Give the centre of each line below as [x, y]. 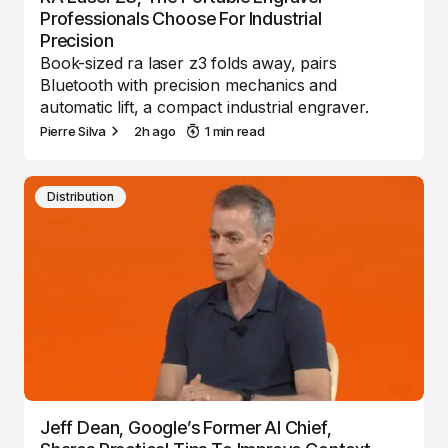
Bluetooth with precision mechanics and [188, 85]
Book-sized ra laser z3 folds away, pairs [188, 63]
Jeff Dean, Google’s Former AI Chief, [186, 427]
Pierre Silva [73, 131]
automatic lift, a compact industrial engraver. [204, 107]
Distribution [80, 196]
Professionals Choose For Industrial [181, 18]
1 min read [235, 131]
